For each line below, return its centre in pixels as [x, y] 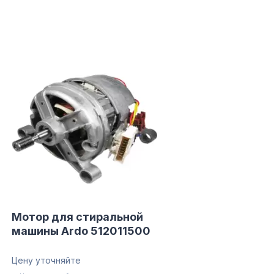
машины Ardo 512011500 [81, 231]
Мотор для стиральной [77, 217]
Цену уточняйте [46, 260]
